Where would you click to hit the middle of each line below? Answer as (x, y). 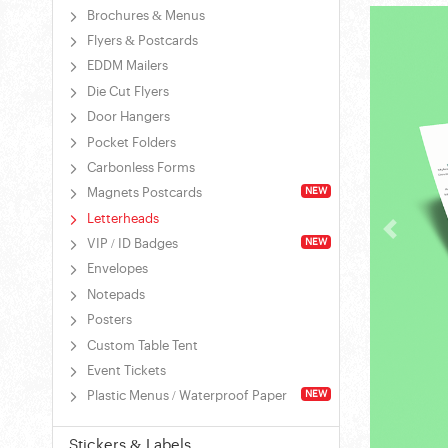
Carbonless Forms (140, 168)
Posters (109, 321)
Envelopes (117, 270)
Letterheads (122, 219)
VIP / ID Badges (132, 245)
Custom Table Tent (142, 346)
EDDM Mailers (127, 67)
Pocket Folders (131, 143)
